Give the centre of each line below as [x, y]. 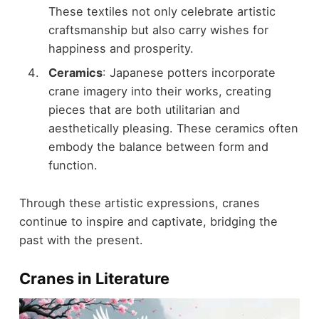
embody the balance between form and [158, 146]
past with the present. [81, 240]
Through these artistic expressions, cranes [139, 203]
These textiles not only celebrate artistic [162, 11]
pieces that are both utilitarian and [144, 109]
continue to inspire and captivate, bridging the [148, 221]
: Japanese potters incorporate [189, 72]
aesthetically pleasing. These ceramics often [173, 128]
